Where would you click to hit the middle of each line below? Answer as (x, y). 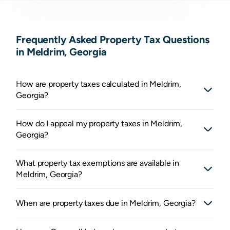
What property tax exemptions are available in (98, 163)
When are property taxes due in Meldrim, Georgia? (106, 203)
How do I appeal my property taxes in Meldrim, (99, 124)
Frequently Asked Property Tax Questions (113, 40)
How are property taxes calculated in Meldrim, (99, 84)
